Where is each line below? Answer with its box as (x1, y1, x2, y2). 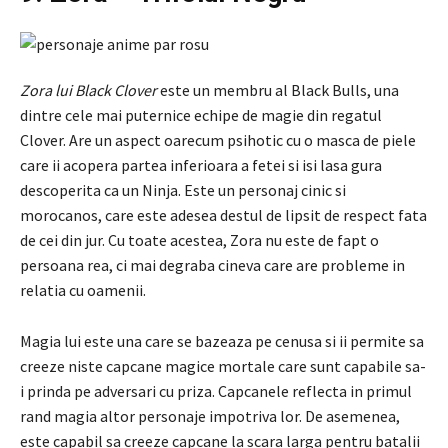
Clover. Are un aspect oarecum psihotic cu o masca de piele (20, 129, 416, 150)
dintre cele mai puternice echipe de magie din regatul (20, 104, 382, 125)
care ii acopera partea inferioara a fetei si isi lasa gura (20, 154, 382, 175)
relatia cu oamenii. (20, 279, 146, 300)
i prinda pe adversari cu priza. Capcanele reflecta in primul (20, 380, 412, 401)
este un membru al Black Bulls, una (157, 79, 399, 100)
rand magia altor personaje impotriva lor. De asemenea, (20, 405, 400, 426)
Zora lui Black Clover (20, 79, 157, 100)
